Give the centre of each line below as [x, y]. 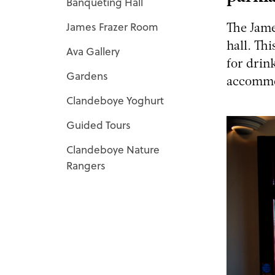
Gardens [87, 76]
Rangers [86, 165]
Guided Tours [99, 125]
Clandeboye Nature [113, 149]
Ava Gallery [93, 51]
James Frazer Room [112, 27]
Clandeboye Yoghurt [115, 100]
